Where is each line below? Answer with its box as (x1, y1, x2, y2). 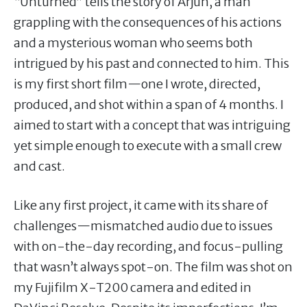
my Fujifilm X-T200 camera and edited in (14, 279, 251, 295)
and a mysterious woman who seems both (14, 34, 253, 51)
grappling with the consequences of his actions (14, 14, 282, 30)
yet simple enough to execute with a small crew (14, 137, 282, 153)
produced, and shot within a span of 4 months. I (14, 96, 284, 112)
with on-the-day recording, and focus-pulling (14, 238, 283, 254)
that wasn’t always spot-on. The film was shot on (14, 258, 293, 275)
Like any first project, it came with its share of (14, 197, 268, 213)
